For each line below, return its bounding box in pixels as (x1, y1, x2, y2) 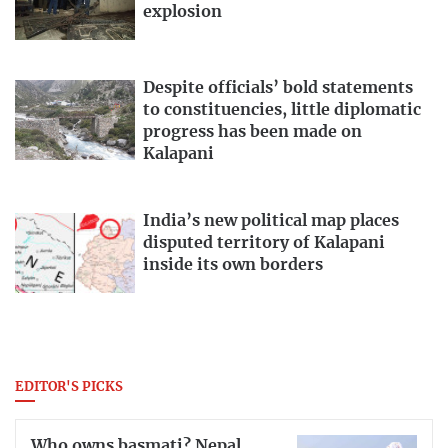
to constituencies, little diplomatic (143, 101, 421, 118)
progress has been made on (143, 123, 362, 140)
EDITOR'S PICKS (15, 380, 123, 394)
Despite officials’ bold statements (143, 79, 413, 96)
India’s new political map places (143, 212, 399, 229)
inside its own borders (143, 256, 323, 273)
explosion (143, 4, 222, 21)
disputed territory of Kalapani (143, 234, 385, 251)
